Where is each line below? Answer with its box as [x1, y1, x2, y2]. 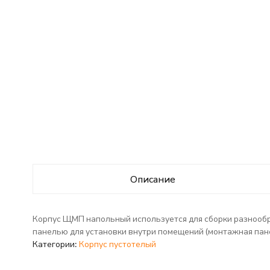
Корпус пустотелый [78, 239, 156, 249]
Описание [130, 173, 175, 184]
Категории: [32, 239, 79, 249]
